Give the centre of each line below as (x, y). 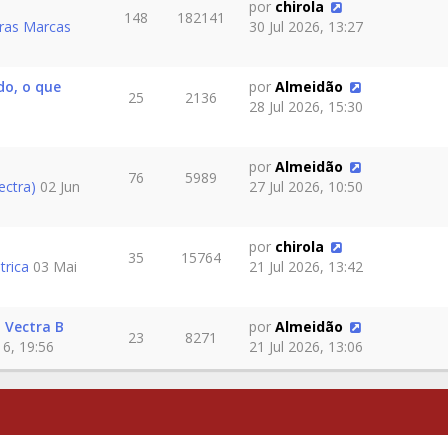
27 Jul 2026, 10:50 (305, 186)
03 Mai (53, 266)
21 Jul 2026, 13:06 (305, 346)
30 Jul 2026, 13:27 (305, 26)
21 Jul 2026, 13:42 (305, 266)
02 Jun (58, 186)
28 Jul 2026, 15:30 (305, 106)
